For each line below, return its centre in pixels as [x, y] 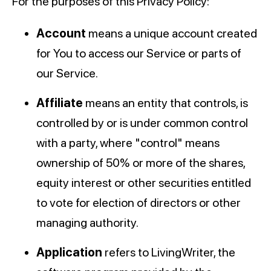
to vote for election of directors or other [139, 203]
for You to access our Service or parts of [139, 54]
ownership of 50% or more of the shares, [141, 163]
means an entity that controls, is [165, 103]
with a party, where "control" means [128, 143]
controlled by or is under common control [142, 123]
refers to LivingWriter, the [169, 253]
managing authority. [87, 223]
